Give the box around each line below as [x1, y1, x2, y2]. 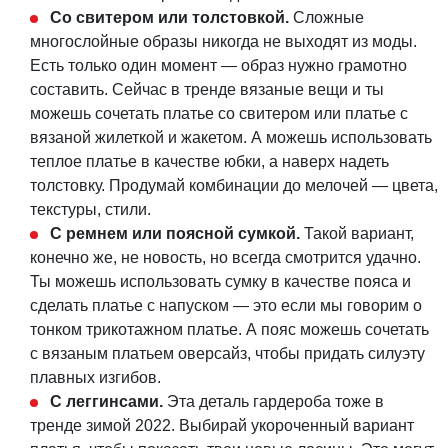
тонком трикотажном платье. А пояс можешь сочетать [30, 321, 429, 339]
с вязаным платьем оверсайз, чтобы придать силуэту [30, 345, 425, 363]
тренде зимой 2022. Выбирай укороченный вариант [30, 417, 414, 435]
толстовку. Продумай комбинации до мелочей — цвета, [30, 177, 438, 195]
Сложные [289, 9, 364, 27]
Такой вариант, [300, 225, 414, 243]
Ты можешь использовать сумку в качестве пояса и [30, 273, 411, 291]
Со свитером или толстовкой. [50, 9, 289, 27]
